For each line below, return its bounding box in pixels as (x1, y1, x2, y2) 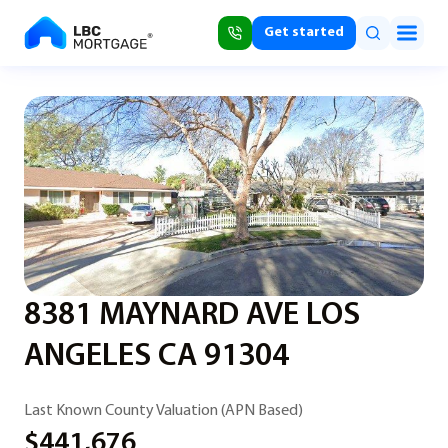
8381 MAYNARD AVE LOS (24, 300, 360, 332)
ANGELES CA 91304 (24, 341, 289, 373)
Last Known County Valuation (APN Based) (24, 403, 303, 419)
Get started (264, 25, 344, 40)
